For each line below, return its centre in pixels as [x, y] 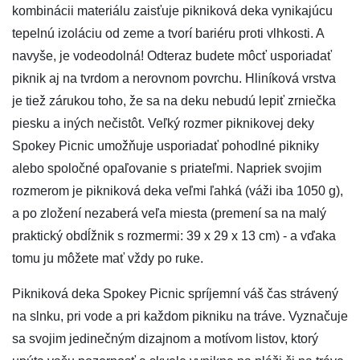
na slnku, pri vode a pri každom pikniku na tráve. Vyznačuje [180, 316]
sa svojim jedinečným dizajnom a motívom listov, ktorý [165, 339]
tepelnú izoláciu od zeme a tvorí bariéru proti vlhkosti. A [168, 33]
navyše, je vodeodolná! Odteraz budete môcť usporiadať [172, 56]
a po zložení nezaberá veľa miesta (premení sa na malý [169, 213]
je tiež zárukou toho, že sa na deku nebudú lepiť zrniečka [174, 101]
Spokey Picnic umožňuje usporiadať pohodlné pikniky [166, 146]
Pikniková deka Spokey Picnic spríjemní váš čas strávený [175, 294]
